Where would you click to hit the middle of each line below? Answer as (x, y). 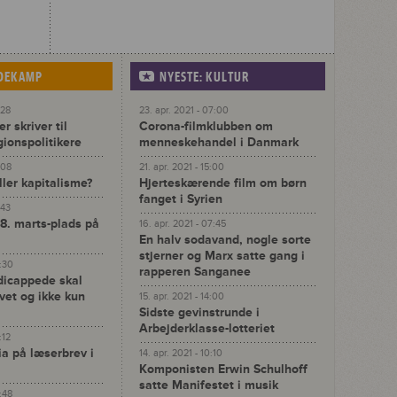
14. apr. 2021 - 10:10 (181, 353)
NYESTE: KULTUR (204, 77)
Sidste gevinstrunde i (199, 312)
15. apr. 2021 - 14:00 (182, 296)
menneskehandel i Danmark (219, 142)
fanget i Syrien (181, 199)
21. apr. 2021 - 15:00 (182, 167)
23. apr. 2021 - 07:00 (184, 110)
